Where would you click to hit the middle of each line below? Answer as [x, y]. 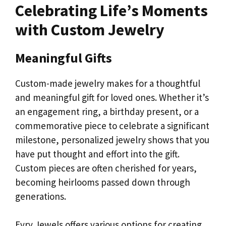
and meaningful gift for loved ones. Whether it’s [112, 97]
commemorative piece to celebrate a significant [112, 125]
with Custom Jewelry [90, 30]
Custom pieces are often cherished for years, [106, 168]
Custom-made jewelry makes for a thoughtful [108, 83]
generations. [41, 196]
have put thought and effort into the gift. [97, 154]
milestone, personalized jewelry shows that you [112, 139]
